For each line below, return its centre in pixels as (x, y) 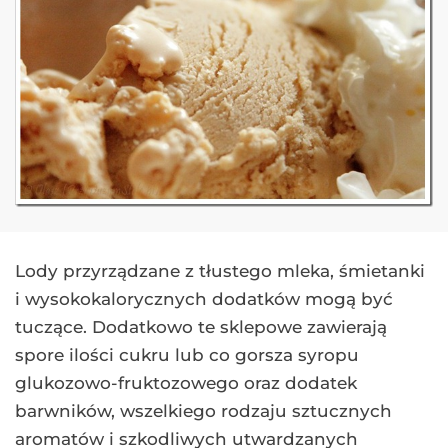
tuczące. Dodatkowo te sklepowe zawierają (201, 327)
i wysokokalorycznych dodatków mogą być (204, 299)
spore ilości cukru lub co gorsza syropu (187, 355)
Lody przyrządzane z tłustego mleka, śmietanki (220, 271)
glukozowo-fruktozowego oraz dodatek (186, 383)
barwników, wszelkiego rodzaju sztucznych (203, 411)
